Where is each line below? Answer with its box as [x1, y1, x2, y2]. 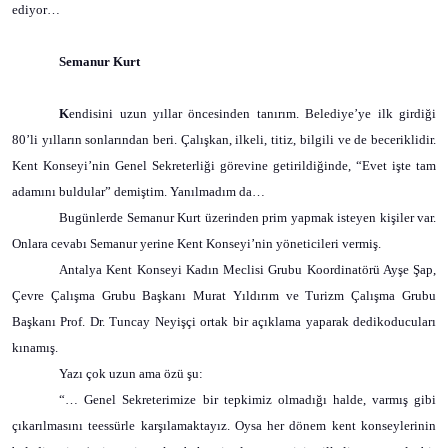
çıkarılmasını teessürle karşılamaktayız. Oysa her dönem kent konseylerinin [12, 418, 436, 433]
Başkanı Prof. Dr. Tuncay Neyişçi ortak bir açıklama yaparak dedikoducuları [12, 314, 436, 329]
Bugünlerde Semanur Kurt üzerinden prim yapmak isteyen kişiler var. [59, 210, 436, 225]
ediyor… [12, 2, 60, 17]
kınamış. [12, 340, 58, 355]
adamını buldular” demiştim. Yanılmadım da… [12, 184, 265, 199]
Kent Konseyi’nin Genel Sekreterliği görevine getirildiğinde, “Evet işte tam [12, 158, 436, 173]
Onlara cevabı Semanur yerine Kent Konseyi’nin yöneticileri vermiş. [12, 236, 381, 251]
